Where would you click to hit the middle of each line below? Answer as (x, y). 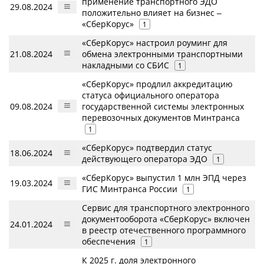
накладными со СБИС (126, 65)
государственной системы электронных (163, 106)
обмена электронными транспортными (162, 54)
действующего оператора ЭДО (145, 159)
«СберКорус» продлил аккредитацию (157, 84)
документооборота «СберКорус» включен (166, 219)
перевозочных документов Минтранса (161, 118)
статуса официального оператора (151, 95)
